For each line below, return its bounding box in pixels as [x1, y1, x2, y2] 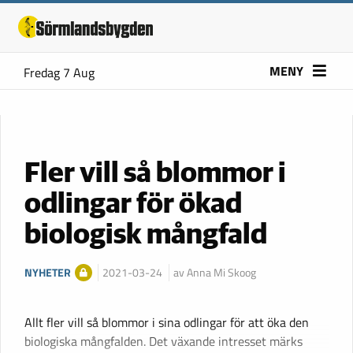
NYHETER [24, 263, 71, 281]
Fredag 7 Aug [24, 63, 95, 82]
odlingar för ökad [24, 190, 242, 219]
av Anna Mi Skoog [173, 263, 256, 281]
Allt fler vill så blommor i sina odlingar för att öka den [24, 312, 309, 332]
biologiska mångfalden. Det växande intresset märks [24, 331, 303, 351]
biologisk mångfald [24, 221, 267, 250]
